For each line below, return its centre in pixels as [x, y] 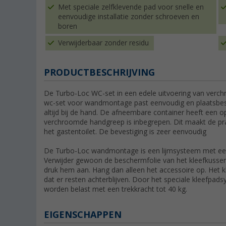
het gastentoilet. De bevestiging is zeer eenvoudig [125, 132]
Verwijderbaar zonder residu [103, 43]
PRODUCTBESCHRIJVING [99, 73]
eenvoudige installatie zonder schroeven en [129, 17]
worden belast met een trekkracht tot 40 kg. [116, 189]
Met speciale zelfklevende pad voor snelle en [131, 7]
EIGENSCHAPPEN [83, 215]
